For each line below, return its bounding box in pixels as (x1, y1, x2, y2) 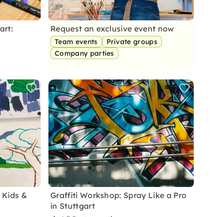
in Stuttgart (50, 201, 95, 211)
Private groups (106, 37, 158, 46)
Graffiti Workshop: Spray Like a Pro (50, 190, 187, 200)
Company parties (55, 49, 114, 58)
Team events (55, 37, 98, 46)
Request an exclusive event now (50, 24, 174, 33)
